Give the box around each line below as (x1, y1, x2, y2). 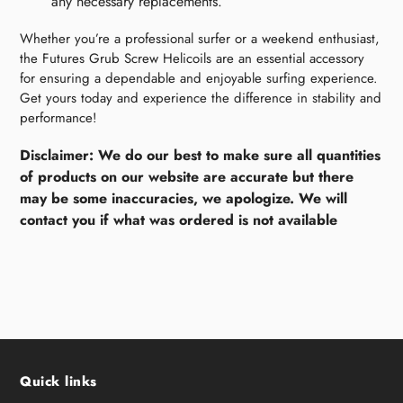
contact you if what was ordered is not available (20, 210, 337, 231)
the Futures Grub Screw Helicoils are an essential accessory (20, 48, 364, 68)
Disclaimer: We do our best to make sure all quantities (20, 145, 381, 166)
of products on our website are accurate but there (20, 166, 354, 188)
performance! (20, 107, 97, 128)
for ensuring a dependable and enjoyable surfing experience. (20, 67, 378, 88)
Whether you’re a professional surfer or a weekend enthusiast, (20, 28, 380, 49)
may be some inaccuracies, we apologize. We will (20, 188, 347, 210)
